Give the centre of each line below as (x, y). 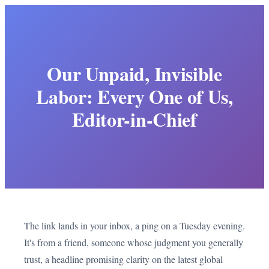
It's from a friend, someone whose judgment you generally (134, 242)
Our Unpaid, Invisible (134, 74)
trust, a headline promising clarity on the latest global (123, 259)
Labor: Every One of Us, (134, 96)
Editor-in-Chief (134, 119)
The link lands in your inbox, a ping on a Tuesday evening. (134, 225)
